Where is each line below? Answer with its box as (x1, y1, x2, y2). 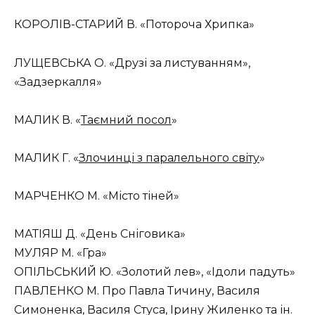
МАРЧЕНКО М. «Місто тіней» (14, 189, 179, 203)
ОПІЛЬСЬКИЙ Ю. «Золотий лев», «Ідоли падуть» (14, 265, 295, 279)
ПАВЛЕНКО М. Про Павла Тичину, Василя (14, 284, 260, 298)
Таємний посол (81, 112, 172, 127)
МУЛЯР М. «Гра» (14, 246, 107, 260)
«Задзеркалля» (14, 75, 102, 89)
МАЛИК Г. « (14, 150, 79, 165)
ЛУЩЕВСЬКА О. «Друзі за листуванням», (14, 56, 250, 70)
